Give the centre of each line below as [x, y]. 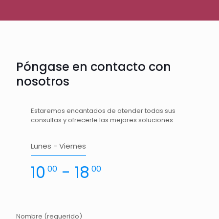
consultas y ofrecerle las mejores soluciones [102, 120]
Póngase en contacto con [94, 67]
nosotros [43, 81]
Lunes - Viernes [58, 146]
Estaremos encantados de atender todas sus [103, 111]
